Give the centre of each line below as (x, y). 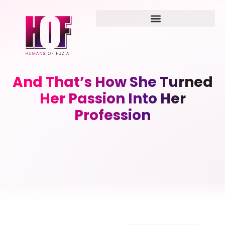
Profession (113, 115)
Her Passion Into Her (113, 99)
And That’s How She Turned (113, 82)
